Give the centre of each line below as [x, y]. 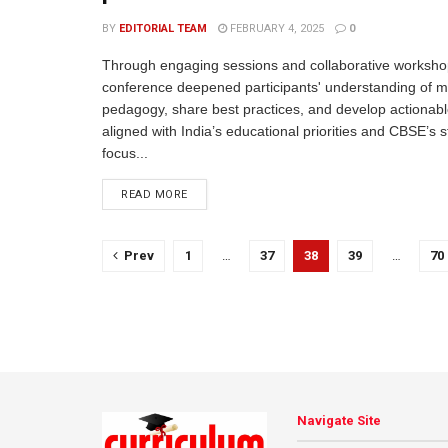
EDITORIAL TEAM [163, 28]
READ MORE [154, 194]
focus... [125, 153]
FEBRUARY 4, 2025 [275, 28]
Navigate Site [339, 420]
